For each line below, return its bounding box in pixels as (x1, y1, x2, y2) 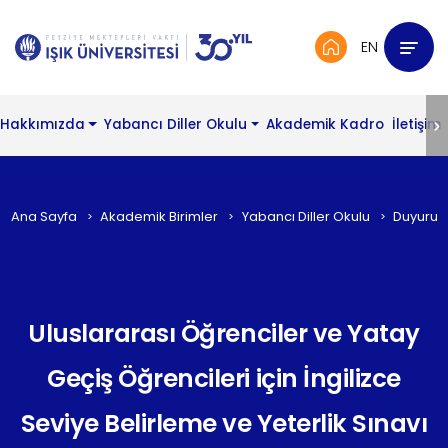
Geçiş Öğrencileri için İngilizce (47, 360, 401, 396)
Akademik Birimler (100, 207, 219, 227)
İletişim (391, 115, 441, 135)
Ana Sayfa (10, 207, 77, 227)
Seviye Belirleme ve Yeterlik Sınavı (20, 405, 428, 441)
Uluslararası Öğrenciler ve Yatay (28, 315, 420, 351)
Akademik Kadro (266, 115, 385, 135)
